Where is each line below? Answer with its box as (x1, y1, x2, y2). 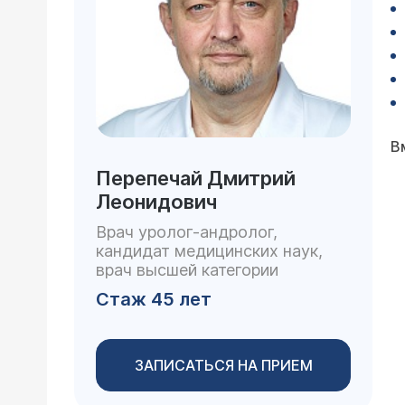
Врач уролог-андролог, (96, 222, 278, 241)
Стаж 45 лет (96, 288, 212, 310)
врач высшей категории (96, 260, 278, 279)
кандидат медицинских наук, (96, 241, 323, 260)
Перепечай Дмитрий (96, 166, 296, 190)
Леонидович (96, 190, 217, 213)
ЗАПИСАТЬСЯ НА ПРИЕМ (134, 356, 313, 374)
